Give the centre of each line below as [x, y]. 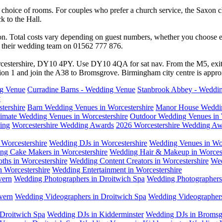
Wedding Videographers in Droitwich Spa [81, 197]
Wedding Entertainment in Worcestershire [117, 170]
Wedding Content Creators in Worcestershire [139, 161]
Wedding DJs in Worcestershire [98, 143]
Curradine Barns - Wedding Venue [81, 90]
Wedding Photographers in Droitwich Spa [79, 179]
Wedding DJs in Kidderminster [95, 215]
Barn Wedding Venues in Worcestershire [90, 108]
